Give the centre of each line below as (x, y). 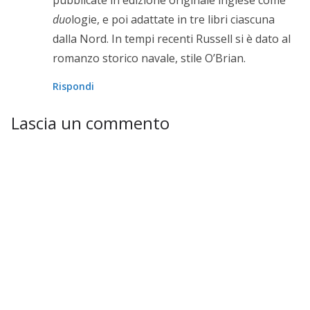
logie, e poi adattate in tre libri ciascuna (173, 20)
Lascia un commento (90, 123)
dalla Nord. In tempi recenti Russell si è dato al (172, 39)
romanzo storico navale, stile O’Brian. (149, 58)
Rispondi (73, 86)
